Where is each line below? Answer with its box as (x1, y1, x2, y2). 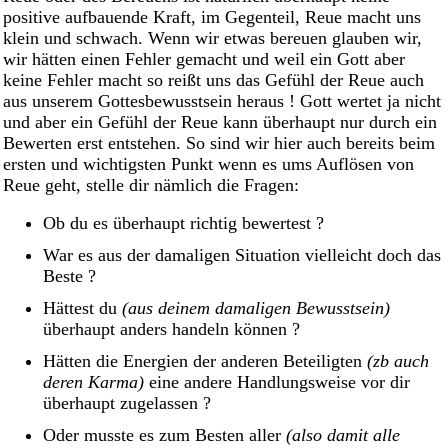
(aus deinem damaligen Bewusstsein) (122, 298, 390, 319)
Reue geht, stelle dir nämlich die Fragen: (3, 174, 299, 195)
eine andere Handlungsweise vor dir (144, 372, 410, 393)
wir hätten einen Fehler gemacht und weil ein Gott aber (3, 48, 405, 69)
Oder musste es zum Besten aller (43, 425, 286, 446)
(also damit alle (286, 425, 400, 446)
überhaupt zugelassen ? (43, 393, 211, 414)
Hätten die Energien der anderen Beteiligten (43, 351, 367, 372)
